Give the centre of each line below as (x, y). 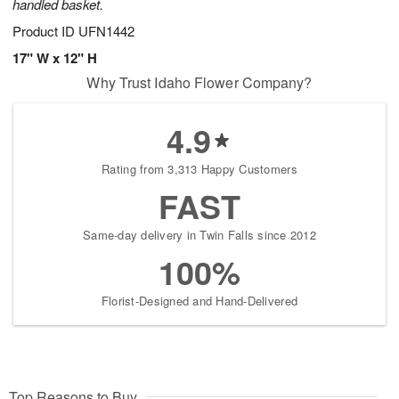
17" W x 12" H (55, 58)
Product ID (45, 31)
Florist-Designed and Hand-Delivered (199, 301)
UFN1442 (106, 31)
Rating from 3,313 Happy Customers (199, 169)
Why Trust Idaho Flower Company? (199, 83)
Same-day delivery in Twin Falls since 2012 (199, 235)
